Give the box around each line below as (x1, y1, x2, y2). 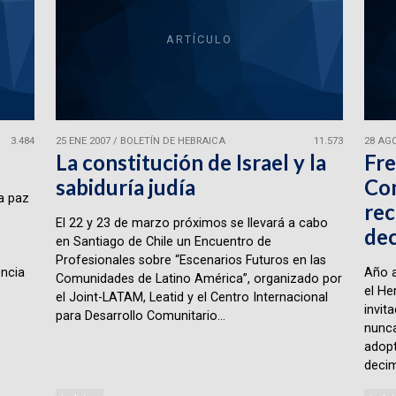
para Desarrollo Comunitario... (55, 308, 225, 324)
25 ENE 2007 (55, 135, 110, 148)
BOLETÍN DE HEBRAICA (119, 135, 225, 148)
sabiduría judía (55, 173, 195, 200)
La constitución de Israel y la (55, 148, 326, 175)
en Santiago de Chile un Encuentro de (55, 233, 271, 249)
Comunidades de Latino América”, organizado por (55, 270, 342, 286)
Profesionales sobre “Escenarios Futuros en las (55, 252, 326, 268)
